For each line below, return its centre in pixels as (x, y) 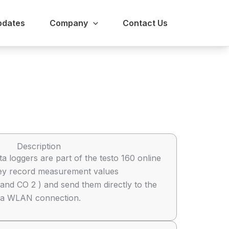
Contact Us (145, 23)
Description (39, 146)
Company (69, 23)
